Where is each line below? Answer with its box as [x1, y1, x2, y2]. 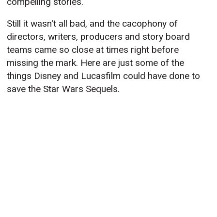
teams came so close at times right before [7, 44, 179, 56]
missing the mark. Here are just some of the [7, 57, 185, 69]
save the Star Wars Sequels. [7, 83, 120, 95]
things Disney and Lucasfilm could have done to [7, 70, 201, 82]
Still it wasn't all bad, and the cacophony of [7, 18, 178, 30]
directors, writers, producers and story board [7, 31, 190, 43]
